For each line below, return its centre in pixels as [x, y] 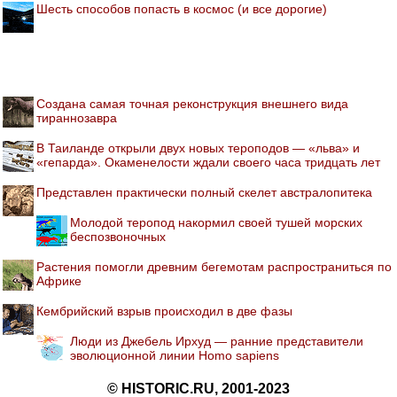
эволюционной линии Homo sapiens [175, 355]
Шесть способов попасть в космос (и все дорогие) [182, 9]
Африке [59, 281]
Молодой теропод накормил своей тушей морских [216, 222]
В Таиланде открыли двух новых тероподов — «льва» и [198, 148]
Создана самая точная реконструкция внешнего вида [192, 104]
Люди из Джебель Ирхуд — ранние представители [217, 341]
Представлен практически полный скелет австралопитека [204, 192]
